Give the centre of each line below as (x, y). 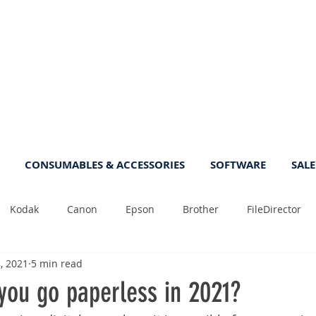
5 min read (57, 264)
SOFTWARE (238, 164)
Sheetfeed (190, 266)
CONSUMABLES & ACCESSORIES (105, 164)
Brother (201, 209)
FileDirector (274, 209)
